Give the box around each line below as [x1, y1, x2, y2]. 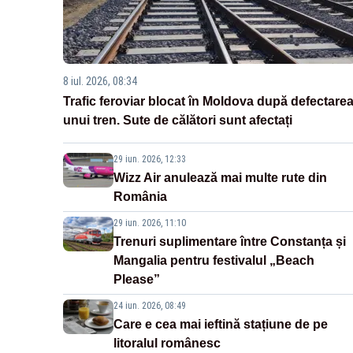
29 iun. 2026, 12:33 [113, 153, 186, 165]
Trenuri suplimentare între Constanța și [113, 234, 346, 248]
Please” [113, 272, 160, 286]
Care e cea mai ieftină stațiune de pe [113, 317, 328, 331]
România [113, 189, 167, 203]
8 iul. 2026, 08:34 [63, 74, 137, 87]
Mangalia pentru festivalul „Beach [113, 253, 314, 267]
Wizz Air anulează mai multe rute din [113, 170, 327, 184]
